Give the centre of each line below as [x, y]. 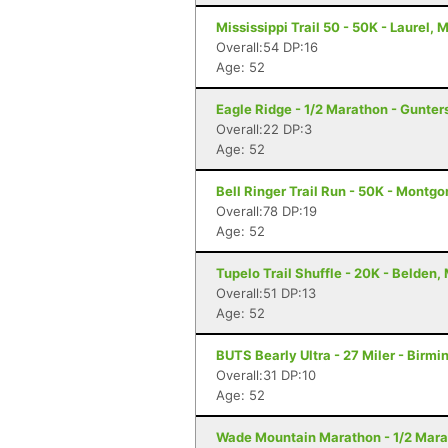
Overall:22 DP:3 [264, 129]
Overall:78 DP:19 [266, 211]
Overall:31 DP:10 [266, 375]
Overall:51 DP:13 [266, 293]
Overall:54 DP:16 [267, 47]
